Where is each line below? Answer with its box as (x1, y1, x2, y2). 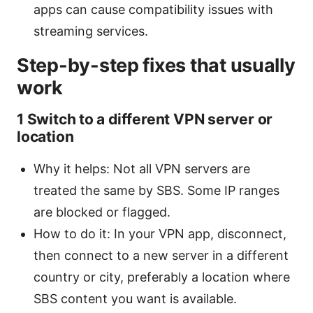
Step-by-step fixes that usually (17, 53, 296, 77)
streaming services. (34, 23, 148, 38)
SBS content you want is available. (34, 291, 237, 306)
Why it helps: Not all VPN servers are (34, 161, 250, 176)
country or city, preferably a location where (34, 269, 290, 284)
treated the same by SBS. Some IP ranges (34, 182, 279, 198)
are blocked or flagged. (34, 204, 170, 219)
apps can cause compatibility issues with (34, 1, 273, 17)
